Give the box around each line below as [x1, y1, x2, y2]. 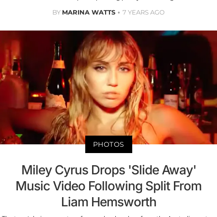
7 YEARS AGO [123, 8, 165, 16]
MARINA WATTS [62, 8, 115, 16]
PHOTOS [93, 140, 124, 149]
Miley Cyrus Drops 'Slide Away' [21, 162, 196, 178]
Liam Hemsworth [61, 194, 156, 210]
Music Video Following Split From [15, 178, 201, 194]
